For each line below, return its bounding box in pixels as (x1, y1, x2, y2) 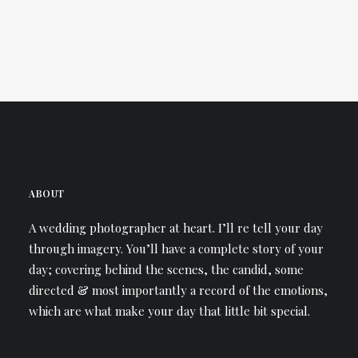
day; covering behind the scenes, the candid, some (29, 261, 304, 277)
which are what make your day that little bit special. (29, 303, 310, 319)
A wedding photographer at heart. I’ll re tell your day (29, 220, 323, 236)
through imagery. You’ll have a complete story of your (29, 241, 324, 257)
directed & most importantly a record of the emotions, (29, 282, 328, 298)
